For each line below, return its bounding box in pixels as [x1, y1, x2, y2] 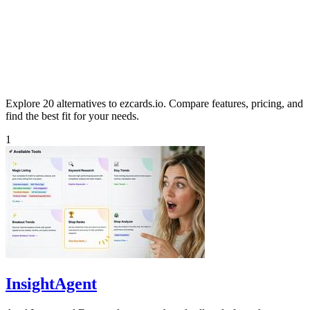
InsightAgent [6, 274, 97, 293]
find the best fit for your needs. [6, 109, 139, 122]
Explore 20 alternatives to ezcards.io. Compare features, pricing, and [6, 97, 303, 109]
